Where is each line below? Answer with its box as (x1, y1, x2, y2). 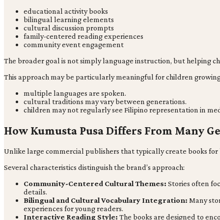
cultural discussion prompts (24, 24, 114, 32)
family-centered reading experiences (24, 32, 143, 41)
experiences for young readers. (24, 204, 123, 213)
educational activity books (24, 7, 108, 16)
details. (24, 188, 47, 196)
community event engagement (24, 40, 124, 49)
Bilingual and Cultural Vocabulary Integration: (24, 196, 188, 205)
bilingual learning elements (24, 15, 114, 24)
